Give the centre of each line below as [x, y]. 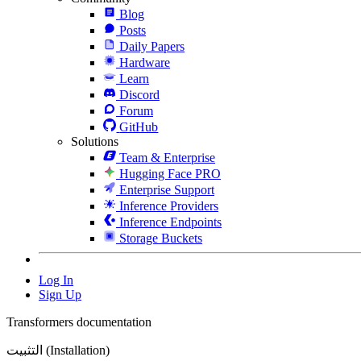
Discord [139, 94]
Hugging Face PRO [170, 173]
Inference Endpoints [170, 222]
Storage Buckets [161, 238]
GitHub [139, 127]
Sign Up [60, 294]
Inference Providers [169, 205]
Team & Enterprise [167, 157]
